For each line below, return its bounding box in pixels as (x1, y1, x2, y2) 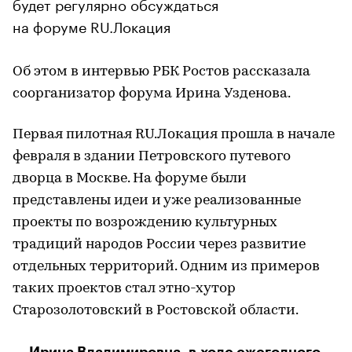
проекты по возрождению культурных (13, 214, 277, 230)
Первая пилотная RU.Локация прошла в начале (13, 126, 335, 142)
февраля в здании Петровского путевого (13, 148, 291, 164)
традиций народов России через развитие (13, 236, 306, 252)
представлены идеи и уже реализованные (13, 192, 301, 208)
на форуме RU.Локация (13, 13, 170, 36)
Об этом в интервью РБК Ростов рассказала (13, 64, 310, 79)
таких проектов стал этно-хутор (13, 280, 236, 296)
